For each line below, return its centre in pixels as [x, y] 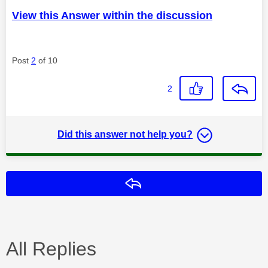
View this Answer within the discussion [112, 15]
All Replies [51, 249]
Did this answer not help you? [125, 134]
